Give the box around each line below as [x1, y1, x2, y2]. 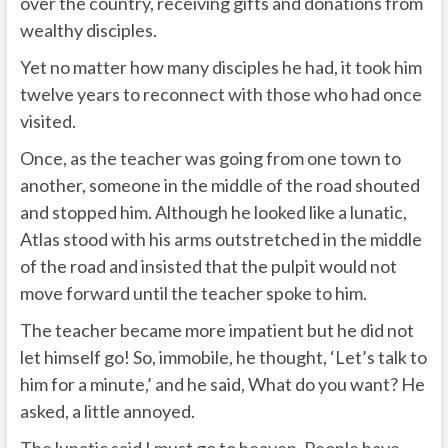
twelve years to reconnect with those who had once [19, 82, 422, 105]
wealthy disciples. [19, 18, 157, 41]
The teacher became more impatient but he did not [19, 318, 414, 341]
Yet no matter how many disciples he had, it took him [19, 55, 422, 78]
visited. [19, 109, 76, 132]
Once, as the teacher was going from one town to [19, 146, 401, 169]
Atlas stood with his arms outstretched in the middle [19, 227, 422, 250]
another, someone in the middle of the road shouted [19, 173, 420, 196]
